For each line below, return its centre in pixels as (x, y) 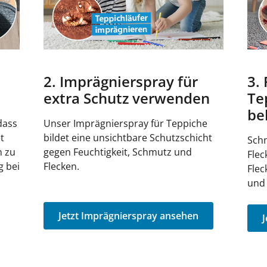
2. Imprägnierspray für (121, 81)
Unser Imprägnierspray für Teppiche (126, 123)
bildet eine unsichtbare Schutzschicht (128, 137)
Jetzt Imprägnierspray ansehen (129, 215)
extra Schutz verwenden (127, 98)
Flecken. (63, 166)
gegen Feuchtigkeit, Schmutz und (118, 152)
